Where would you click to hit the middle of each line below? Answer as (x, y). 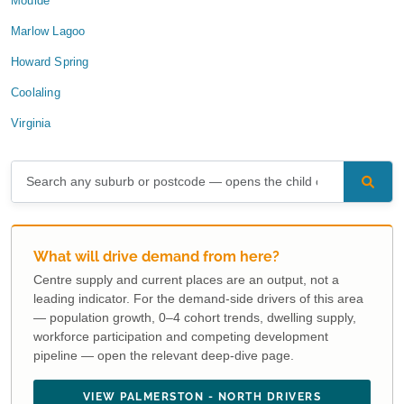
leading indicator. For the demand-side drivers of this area (198, 299)
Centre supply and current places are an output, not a (186, 280)
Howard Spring (50, 62)
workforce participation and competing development (181, 337)
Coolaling (36, 93)
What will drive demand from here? (156, 257)
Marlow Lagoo (48, 32)
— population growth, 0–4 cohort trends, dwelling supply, (195, 318)
